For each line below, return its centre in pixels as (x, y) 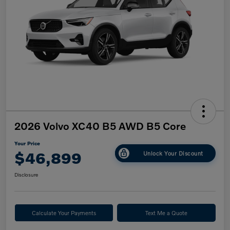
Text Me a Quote (166, 213)
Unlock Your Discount (173, 153)
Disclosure (26, 175)
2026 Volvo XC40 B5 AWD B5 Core (100, 126)
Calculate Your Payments (64, 213)
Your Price (27, 143)
